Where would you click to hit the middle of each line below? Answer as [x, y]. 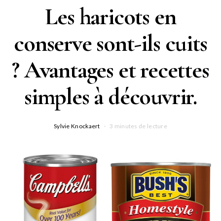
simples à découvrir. [110, 96]
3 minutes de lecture [139, 126]
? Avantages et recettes [110, 70]
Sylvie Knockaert [77, 126]
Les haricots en [110, 17]
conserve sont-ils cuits [110, 43]
